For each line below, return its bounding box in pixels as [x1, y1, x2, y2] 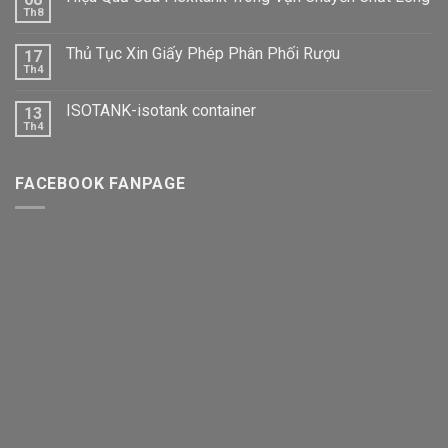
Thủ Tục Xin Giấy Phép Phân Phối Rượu [66, 43, 340, 63]
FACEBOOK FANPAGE [15, 173, 186, 193]
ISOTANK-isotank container [66, 100, 256, 120]
